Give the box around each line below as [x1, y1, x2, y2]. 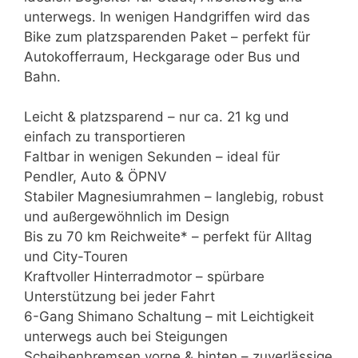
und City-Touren [24, 249, 128, 265]
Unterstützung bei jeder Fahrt [24, 288, 215, 305]
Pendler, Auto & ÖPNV [24, 169, 167, 185]
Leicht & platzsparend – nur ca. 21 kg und [24, 109, 289, 125]
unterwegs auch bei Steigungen [24, 328, 228, 345]
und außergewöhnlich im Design [24, 209, 229, 225]
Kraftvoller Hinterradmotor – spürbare [24, 268, 265, 285]
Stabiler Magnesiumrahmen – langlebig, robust [24, 189, 324, 205]
